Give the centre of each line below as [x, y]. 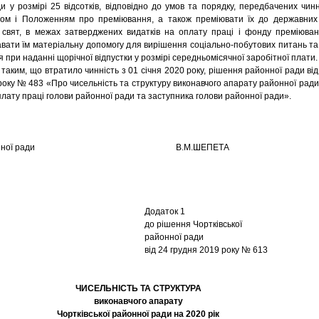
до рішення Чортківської [193, 224]
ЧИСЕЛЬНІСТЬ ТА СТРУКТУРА [138, 288]
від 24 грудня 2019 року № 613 [206, 250]
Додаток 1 [165, 211]
